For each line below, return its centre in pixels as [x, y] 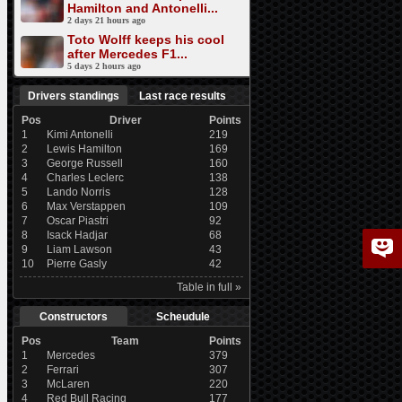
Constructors [73, 317]
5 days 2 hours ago [104, 66]
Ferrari [62, 370]
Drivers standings [73, 96]
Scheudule [183, 317]
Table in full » [209, 287]
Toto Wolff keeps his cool [145, 39]
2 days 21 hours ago [106, 20]
